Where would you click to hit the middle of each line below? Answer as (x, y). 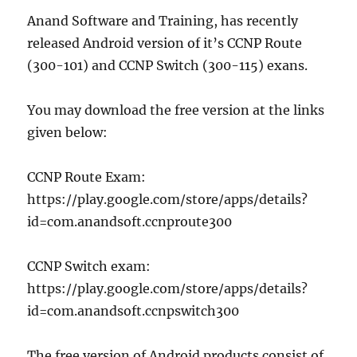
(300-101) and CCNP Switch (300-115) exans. (168, 65)
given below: (68, 132)
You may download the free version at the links (176, 110)
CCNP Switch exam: (91, 266)
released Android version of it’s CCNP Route (165, 43)
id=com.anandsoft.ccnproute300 (130, 222)
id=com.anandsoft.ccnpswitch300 (133, 311)
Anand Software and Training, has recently (163, 21)
